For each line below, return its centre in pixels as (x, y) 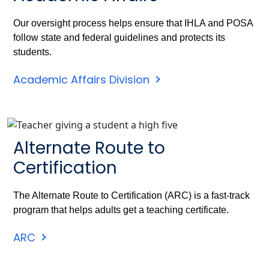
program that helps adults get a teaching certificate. (121, 210)
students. (32, 52)
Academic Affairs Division (81, 80)
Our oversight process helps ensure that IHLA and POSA (133, 23)
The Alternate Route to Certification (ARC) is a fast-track (131, 195)
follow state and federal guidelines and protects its (119, 38)
